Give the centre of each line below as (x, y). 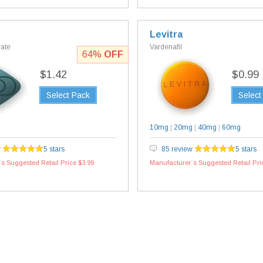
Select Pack (68, 95)
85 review (178, 149)
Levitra (166, 34)
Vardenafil (166, 47)
